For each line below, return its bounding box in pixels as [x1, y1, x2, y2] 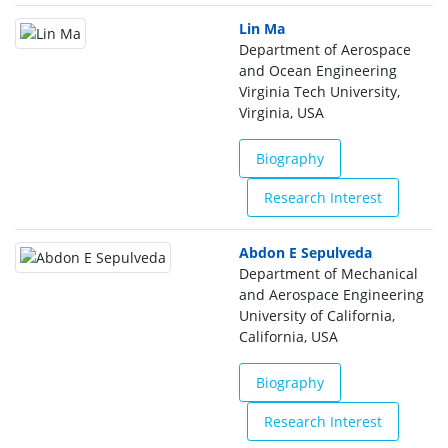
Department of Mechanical [239, 264, 418, 283]
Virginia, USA [239, 103, 324, 122]
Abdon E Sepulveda [239, 243, 372, 262]
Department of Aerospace [239, 40, 411, 59]
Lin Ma [239, 19, 285, 38]
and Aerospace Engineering [239, 285, 424, 304]
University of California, [239, 306, 395, 325]
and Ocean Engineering [239, 61, 397, 80]
